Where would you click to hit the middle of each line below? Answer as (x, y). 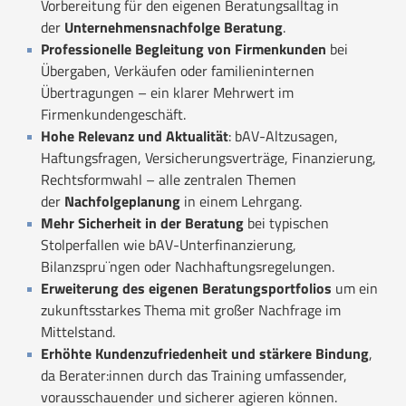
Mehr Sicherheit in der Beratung (142, 222)
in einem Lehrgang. (241, 201)
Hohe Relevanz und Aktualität (135, 135)
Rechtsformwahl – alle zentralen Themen (169, 179)
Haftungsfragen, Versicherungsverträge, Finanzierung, (208, 157)
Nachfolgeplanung (122, 201)
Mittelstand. (78, 331)
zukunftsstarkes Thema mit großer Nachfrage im (191, 309)
